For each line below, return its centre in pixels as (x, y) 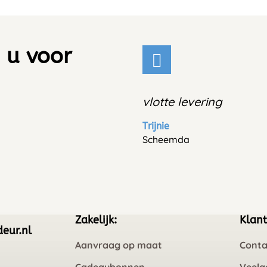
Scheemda (166, 140)
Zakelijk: (96, 220)
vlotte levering (182, 102)
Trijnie (156, 126)
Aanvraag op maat (119, 245)
